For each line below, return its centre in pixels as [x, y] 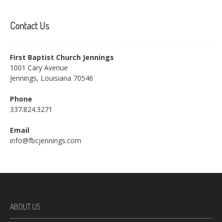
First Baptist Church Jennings [62, 57]
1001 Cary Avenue [39, 67]
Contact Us [30, 25]
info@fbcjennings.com [46, 140]
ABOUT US [25, 206]
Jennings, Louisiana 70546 [52, 78]
